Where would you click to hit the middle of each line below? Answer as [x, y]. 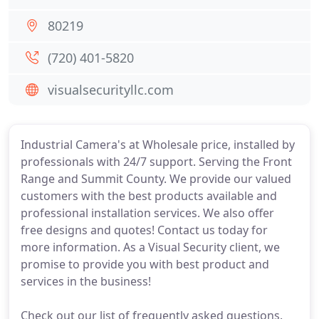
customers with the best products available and [149, 196]
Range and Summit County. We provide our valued [156, 179]
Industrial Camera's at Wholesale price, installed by [158, 145]
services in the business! [86, 281]
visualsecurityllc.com [111, 90]
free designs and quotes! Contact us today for [144, 230]
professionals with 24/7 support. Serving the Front [156, 162]
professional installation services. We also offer [147, 213]
